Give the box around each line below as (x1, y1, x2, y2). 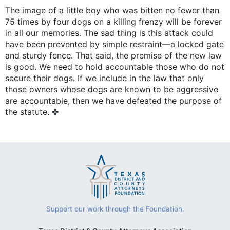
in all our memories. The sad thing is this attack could (5, 28, 213, 39)
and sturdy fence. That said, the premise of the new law (5, 50, 222, 61)
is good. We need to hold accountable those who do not (5, 62, 224, 72)
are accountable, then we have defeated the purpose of (5, 95, 222, 106)
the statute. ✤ (5, 107, 59, 118)
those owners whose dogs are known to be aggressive (5, 84, 218, 95)
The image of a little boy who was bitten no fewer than (5, 5, 219, 16)
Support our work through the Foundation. (46, 205, 184, 214)
